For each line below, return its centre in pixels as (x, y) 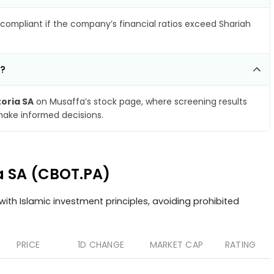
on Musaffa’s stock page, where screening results (140, 102)
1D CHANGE (101, 245)
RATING (240, 245)
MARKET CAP (176, 245)
